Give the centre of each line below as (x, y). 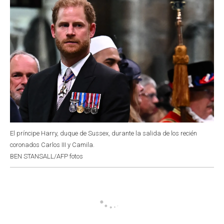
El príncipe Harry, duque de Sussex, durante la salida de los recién (103, 133)
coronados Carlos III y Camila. (52, 144)
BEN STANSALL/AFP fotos (46, 156)
